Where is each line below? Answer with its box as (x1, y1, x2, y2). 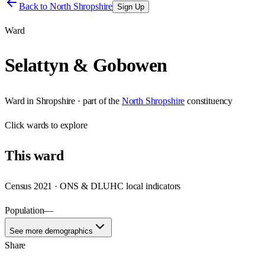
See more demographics (9, 226, 93, 235)
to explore (49, 119, 88, 130)
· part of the (75, 95, 119, 106)
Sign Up (117, 2, 145, 11)
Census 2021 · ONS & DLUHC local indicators (5, 180, 181, 191)
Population (5, 205, 44, 215)
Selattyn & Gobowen (5, 54, 167, 76)
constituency (187, 95, 233, 106)
